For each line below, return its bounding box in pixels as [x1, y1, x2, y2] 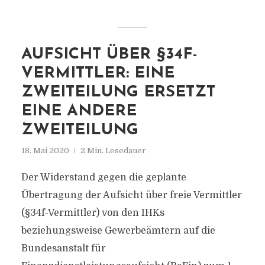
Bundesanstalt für [21, 243, 106, 254]
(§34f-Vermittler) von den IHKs [21, 208, 164, 218]
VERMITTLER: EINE [21, 66, 174, 82]
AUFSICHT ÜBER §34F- [21, 47, 198, 63]
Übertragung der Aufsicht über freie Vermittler [21, 190, 242, 201]
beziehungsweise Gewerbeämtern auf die [21, 225, 215, 236]
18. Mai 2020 [21, 146, 69, 155]
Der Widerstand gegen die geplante [21, 172, 186, 183]
